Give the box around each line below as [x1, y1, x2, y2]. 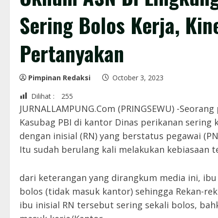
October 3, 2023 [110, 73, 165, 82]
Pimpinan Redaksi [28, 73, 91, 82]
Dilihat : [31, 91, 54, 101]
